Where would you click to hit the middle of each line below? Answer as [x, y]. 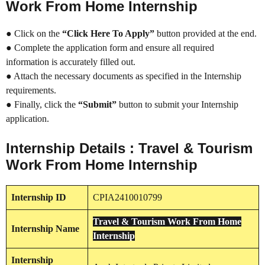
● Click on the [34, 34]
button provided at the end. [206, 34]
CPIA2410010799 [127, 198]
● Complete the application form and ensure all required [110, 48]
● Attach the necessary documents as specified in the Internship [124, 76]
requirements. [31, 91]
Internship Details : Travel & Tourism [129, 148]
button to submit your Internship [177, 105]
